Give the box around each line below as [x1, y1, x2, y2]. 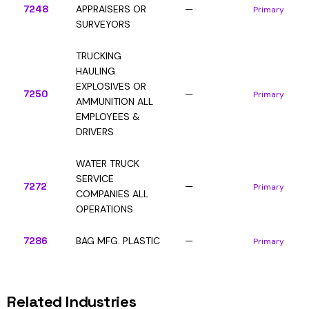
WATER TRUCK [76, 157, 139, 170]
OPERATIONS [76, 203, 133, 215]
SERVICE [76, 172, 114, 185]
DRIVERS [76, 126, 114, 138]
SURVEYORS [76, 18, 130, 30]
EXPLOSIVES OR [76, 80, 146, 92]
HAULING [76, 65, 115, 77]
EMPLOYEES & [76, 110, 140, 123]
